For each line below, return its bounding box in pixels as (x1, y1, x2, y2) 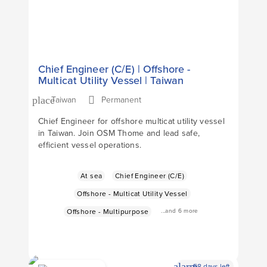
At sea (80, 170, 103, 182)
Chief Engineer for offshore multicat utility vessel (38, 115, 225, 128)
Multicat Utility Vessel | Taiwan (38, 73, 184, 89)
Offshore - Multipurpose (67, 206, 149, 218)
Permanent (101, 94, 141, 107)
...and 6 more (161, 206, 198, 215)
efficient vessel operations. (38, 139, 141, 152)
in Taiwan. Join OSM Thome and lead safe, (38, 127, 200, 140)
